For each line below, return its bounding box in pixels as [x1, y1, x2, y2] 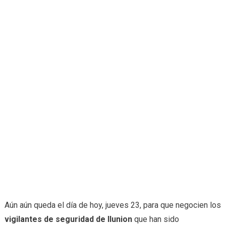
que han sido [132, 214, 179, 224]
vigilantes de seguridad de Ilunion [4, 214, 132, 224]
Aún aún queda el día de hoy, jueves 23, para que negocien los [4, 200, 221, 210]
